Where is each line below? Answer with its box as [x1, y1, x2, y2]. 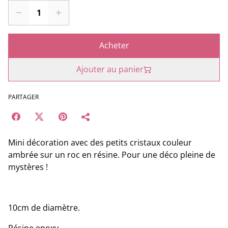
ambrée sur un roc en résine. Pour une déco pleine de [8, 149, 215, 161]
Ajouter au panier [76, 64, 144, 75]
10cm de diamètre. [8, 202, 80, 214]
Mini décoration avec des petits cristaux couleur [8, 137, 192, 149]
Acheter [99, 40, 129, 51]
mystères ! [8, 161, 48, 173]
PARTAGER [8, 93, 39, 102]
